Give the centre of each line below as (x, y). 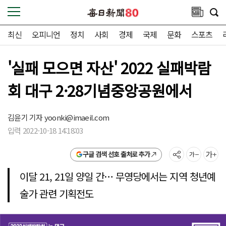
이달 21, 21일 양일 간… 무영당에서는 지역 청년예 (118, 176)
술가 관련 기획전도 (57, 193)
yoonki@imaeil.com (76, 117)
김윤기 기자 (26, 117)
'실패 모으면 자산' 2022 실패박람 (109, 68)
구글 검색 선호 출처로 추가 (116, 154)
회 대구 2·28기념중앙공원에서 (100, 90)
